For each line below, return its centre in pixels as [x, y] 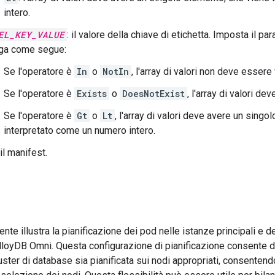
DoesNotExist [153, 94]
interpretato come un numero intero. [79, 130]
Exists [92, 94]
